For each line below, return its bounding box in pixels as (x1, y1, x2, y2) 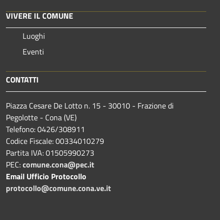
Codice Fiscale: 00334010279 (6, 135, 104, 147)
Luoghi (23, 29, 45, 42)
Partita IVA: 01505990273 (6, 146, 94, 159)
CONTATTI (6, 73, 39, 85)
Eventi (23, 45, 44, 57)
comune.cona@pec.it (23, 158, 94, 170)
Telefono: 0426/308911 (6, 123, 85, 135)
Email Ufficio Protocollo (6, 170, 86, 182)
